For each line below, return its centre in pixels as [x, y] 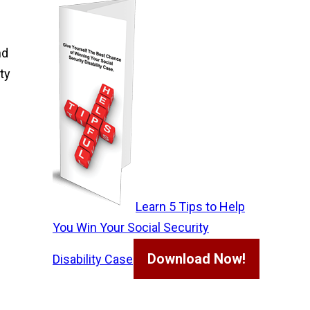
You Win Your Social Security [131, 227]
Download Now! [197, 259]
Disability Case [93, 259]
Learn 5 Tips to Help [190, 207]
